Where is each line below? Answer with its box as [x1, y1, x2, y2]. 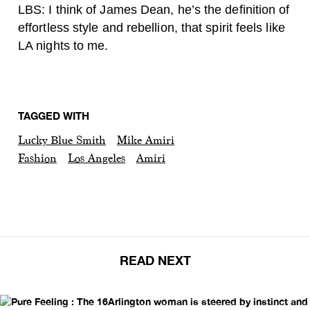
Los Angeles [68, 152, 125, 164]
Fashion [18, 152, 57, 164]
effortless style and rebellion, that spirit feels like [18, 21, 285, 35]
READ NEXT [119, 253, 191, 268]
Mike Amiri [117, 134, 174, 146]
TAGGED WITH [18, 109, 89, 122]
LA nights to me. [18, 39, 109, 53]
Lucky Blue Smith [18, 134, 106, 146]
